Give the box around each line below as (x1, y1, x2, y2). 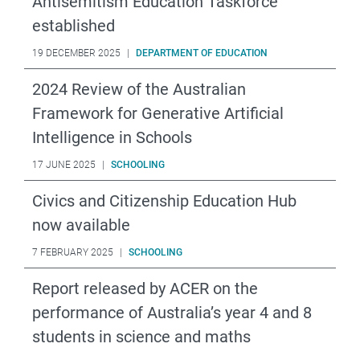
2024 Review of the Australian (32, 79, 246, 99)
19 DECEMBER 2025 (32, 47, 121, 59)
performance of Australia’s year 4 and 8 (32, 302, 312, 322)
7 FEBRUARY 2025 (32, 246, 113, 258)
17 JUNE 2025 (32, 158, 96, 170)
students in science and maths (32, 326, 251, 346)
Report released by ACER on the (32, 278, 258, 298)
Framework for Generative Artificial (32, 103, 284, 123)
